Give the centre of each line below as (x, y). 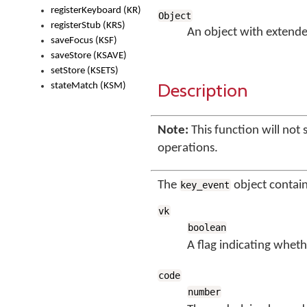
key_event (205, 185)
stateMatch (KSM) (88, 86)
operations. (188, 148)
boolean (207, 228)
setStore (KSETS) (85, 71)
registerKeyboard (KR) (96, 11)
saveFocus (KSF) (84, 41)
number (205, 292)
